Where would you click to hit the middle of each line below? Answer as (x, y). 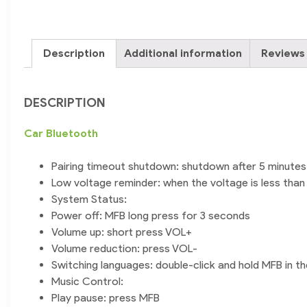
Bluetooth (72, 134)
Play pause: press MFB (106, 298)
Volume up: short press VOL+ (122, 232)
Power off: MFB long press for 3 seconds (151, 216)
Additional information (183, 53)
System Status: (89, 199)
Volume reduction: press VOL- (124, 249)
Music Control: (87, 282)
